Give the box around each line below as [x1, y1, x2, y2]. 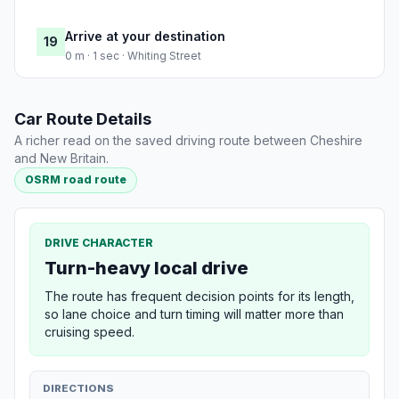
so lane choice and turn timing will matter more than [45, 305, 344, 322]
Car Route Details [14, 110, 151, 129]
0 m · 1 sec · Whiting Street [65, 49, 201, 63]
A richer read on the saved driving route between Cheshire [14, 133, 362, 149]
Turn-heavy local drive [45, 256, 248, 279]
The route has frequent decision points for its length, [45, 288, 354, 304]
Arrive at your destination [65, 28, 225, 45]
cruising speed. [45, 323, 134, 339]
